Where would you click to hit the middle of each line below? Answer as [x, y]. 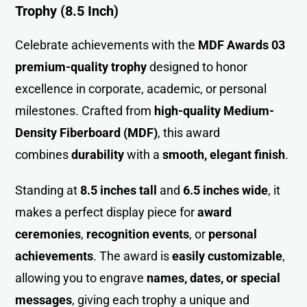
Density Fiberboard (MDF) [87, 132]
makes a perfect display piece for [107, 212]
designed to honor [197, 66]
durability [98, 154]
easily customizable [228, 256]
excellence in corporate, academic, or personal [141, 88]
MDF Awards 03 [242, 45]
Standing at [48, 190]
